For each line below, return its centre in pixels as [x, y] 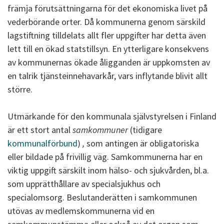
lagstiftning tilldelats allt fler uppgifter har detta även [107, 35]
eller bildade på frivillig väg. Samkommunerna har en [105, 157]
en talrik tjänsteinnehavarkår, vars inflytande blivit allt [107, 76]
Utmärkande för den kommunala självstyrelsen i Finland [112, 116]
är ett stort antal [40, 130]
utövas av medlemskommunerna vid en [81, 211]
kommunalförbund [42, 143]
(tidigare [145, 130]
